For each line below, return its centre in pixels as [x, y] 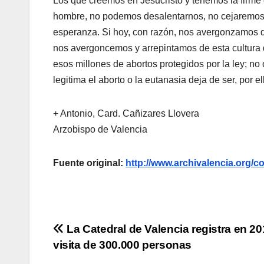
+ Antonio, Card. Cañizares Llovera [126, 113]
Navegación [106, 233]
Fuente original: [89, 163]
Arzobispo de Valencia [100, 129]
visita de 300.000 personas [123, 245]
